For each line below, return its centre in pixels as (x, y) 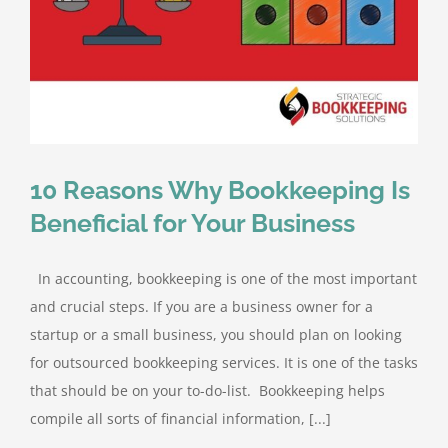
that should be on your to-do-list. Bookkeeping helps (207, 391)
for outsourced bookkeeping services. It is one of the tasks (224, 363)
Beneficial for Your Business (192, 223)
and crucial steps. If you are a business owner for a (201, 307)
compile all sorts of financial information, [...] (180, 419)
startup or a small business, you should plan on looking (216, 335)
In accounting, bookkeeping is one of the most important (223, 279)
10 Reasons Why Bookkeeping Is (220, 190)
